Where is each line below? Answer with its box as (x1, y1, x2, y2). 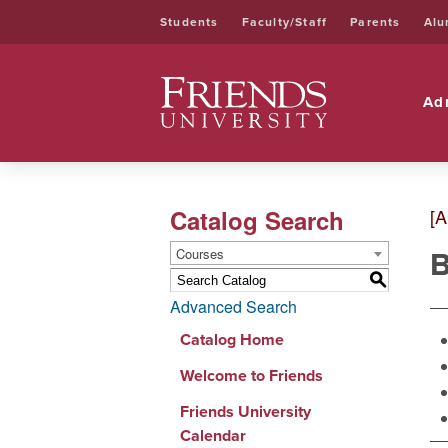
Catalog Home (179, 328, 284, 351)
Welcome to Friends (179, 364, 323, 387)
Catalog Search (169, 203, 344, 237)
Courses (175, 244, 224, 263)
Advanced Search (169, 295, 297, 318)
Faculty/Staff (241, 13, 328, 32)
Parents (350, 13, 401, 32)
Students (160, 13, 219, 32)
